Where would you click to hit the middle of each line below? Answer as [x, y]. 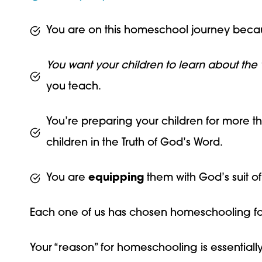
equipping [116, 178]
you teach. [74, 87]
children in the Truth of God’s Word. [135, 143]
